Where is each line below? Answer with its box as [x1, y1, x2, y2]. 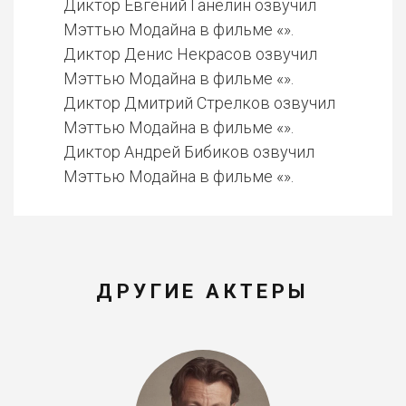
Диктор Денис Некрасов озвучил [63, 44, 317, 63]
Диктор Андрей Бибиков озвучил [63, 142, 314, 161]
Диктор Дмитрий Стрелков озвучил [63, 93, 335, 112]
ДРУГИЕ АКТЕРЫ [96, 280, 310, 303]
